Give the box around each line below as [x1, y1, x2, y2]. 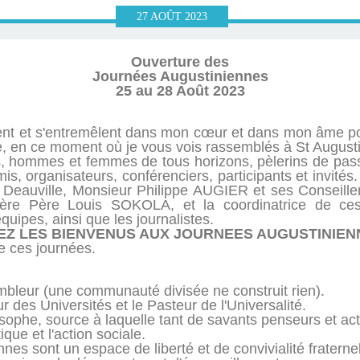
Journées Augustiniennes [92, 68, 268, 85]
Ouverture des [131, 54, 229, 71]
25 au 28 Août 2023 [115, 83, 245, 100]
